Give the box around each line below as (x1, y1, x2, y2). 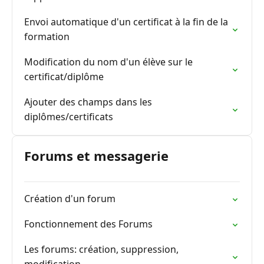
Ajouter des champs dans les (24, 95, 152, 108)
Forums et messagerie (24, 147, 169, 164)
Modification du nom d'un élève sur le (24, 55, 193, 68)
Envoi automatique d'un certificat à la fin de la (24, 15, 228, 28)
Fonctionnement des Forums (24, 217, 153, 230)
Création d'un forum (24, 192, 115, 205)
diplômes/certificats (24, 110, 113, 123)
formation (24, 30, 70, 43)
